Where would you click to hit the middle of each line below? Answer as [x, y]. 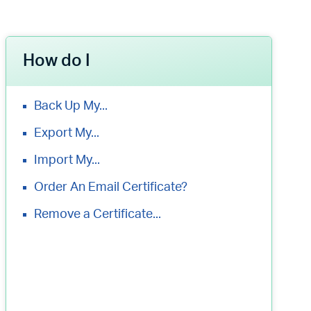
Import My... [67, 160]
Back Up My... [71, 106]
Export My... [67, 133]
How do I [57, 61]
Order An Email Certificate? [111, 187]
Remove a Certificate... [98, 215]
